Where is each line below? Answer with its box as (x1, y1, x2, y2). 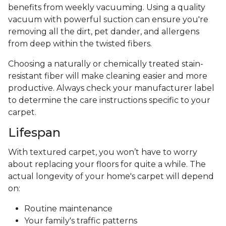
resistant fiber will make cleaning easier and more (8, 71, 207, 81)
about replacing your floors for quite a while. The (8, 159, 206, 169)
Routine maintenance (24, 204, 112, 214)
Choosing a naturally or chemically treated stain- (8, 59, 203, 69)
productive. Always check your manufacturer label (8, 83, 214, 93)
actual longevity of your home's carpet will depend (8, 172, 214, 182)
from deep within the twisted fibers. (8, 39, 154, 49)
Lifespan (8, 125, 61, 140)
